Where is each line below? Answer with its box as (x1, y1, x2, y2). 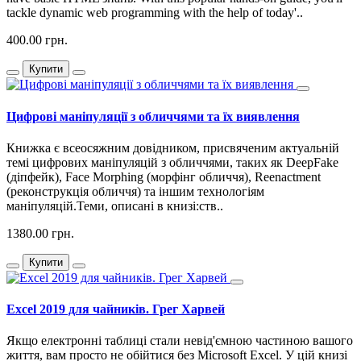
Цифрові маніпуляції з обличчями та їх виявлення (6, 109, 300, 123)
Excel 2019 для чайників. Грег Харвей (6, 302, 225, 317)
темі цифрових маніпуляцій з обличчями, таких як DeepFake (6, 155, 338, 169)
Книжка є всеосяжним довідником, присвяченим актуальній (6, 140, 339, 155)
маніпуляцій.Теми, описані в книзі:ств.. (6, 198, 223, 213)
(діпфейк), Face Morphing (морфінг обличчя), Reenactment (6, 169, 321, 184)
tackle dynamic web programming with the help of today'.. (6, 6, 303, 20)
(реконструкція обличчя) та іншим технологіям (6, 184, 264, 198)
